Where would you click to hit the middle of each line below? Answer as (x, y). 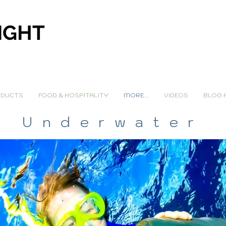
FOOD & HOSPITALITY (73, 95)
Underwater (113, 122)
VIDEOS (176, 95)
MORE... (136, 95)
